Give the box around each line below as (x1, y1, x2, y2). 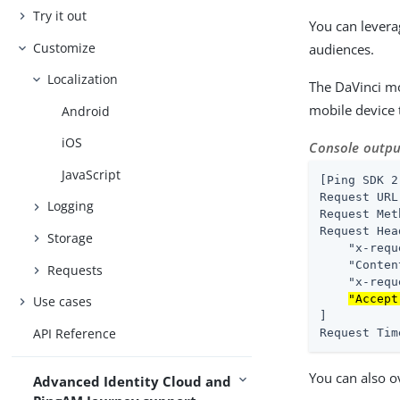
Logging (47, 197, 95, 215)
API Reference (33, 324, 117, 342)
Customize (33, 38, 96, 56)
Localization (47, 71, 119, 88)
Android (62, 102, 111, 120)
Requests (47, 261, 104, 279)
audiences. (309, 40, 375, 58)
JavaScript (62, 165, 121, 183)
